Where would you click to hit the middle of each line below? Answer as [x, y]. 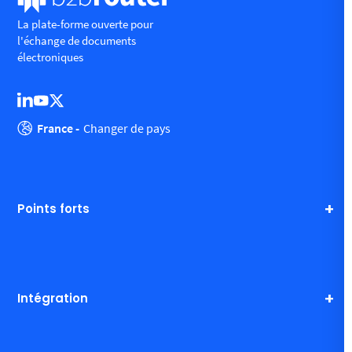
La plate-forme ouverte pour [86, 24]
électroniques [51, 57]
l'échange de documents [77, 41]
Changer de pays [127, 128]
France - [59, 128]
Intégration [53, 299]
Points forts [54, 209]
